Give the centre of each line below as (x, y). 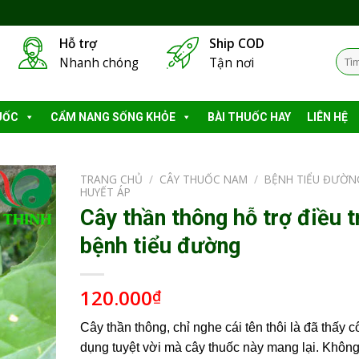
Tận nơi (231, 63)
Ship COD (236, 44)
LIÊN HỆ (327, 117)
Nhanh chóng (99, 63)
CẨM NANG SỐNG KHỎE (113, 117)
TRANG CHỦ (111, 179)
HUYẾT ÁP (105, 192)
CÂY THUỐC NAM (203, 179)
